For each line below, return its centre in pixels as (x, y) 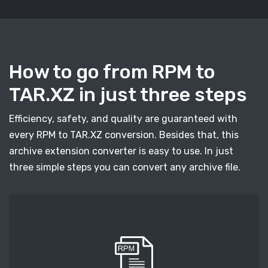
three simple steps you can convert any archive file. (125, 167)
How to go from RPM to (112, 72)
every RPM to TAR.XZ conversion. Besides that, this (124, 135)
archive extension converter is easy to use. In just (121, 151)
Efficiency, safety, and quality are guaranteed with (123, 119)
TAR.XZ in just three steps (128, 95)
